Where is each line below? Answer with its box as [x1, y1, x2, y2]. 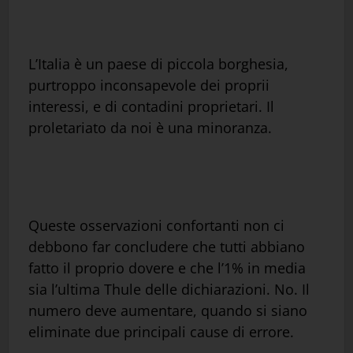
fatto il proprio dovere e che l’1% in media [28, 258, 306, 278]
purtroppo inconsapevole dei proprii [28, 76, 269, 95]
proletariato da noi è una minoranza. [28, 118, 272, 138]
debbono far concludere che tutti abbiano [28, 237, 305, 257]
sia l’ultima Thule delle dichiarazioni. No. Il [28, 280, 310, 299]
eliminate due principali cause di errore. [28, 322, 294, 342]
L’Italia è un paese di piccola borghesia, [28, 54, 288, 74]
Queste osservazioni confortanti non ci [28, 216, 284, 236]
